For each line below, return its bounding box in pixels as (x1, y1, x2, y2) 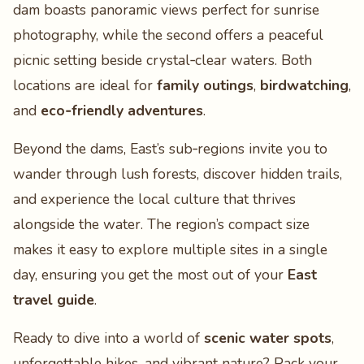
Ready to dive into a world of (13, 328, 204, 348)
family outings (157, 76, 253, 95)
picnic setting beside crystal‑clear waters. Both (13, 50, 312, 70)
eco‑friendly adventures (41, 101, 203, 120)
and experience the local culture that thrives (13, 189, 296, 209)
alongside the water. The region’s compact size (13, 214, 310, 234)
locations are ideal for (13, 76, 157, 95)
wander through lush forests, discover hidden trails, (13, 164, 342, 184)
